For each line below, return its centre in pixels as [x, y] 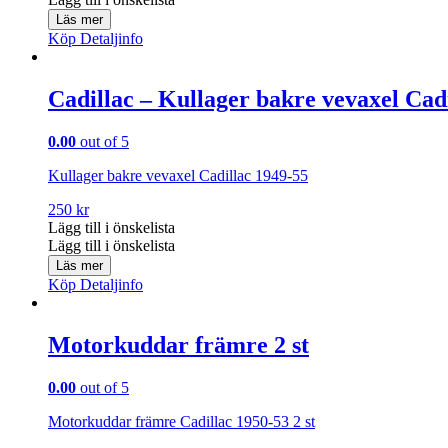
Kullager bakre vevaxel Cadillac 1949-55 [178, 175]
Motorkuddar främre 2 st [178, 344]
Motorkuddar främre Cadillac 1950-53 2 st [181, 421]
